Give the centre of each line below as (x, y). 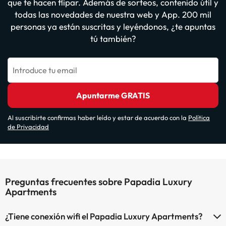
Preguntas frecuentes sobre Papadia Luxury (99, 182)
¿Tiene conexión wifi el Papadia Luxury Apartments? (104, 216)
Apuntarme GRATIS (113, 95)
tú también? (113, 39)
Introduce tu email (45, 70)
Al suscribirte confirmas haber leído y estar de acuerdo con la (98, 118)
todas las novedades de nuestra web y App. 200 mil (113, 14)
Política (199, 118)
